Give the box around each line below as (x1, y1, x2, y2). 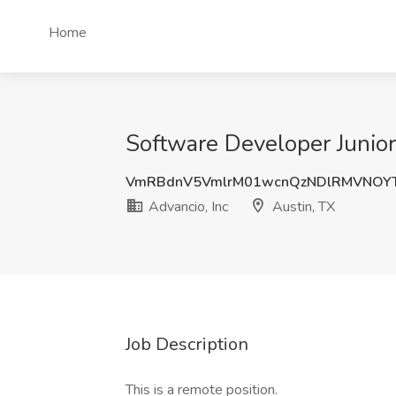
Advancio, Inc (145, 197, 228, 217)
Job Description (126, 332, 248, 356)
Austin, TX (269, 197, 335, 217)
